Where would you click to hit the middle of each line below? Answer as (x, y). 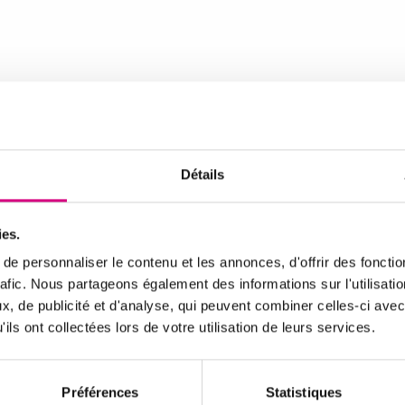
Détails (202, 174)
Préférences (100, 392)
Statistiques (304, 392)
